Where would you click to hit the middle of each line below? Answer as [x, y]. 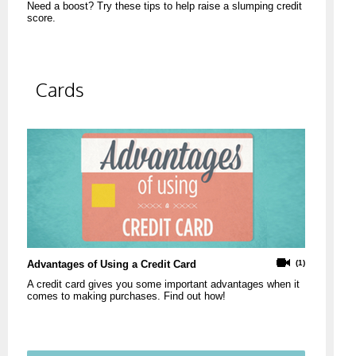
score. [41, 18]
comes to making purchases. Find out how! [126, 296]
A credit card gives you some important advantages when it [163, 284]
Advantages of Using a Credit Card [112, 264]
